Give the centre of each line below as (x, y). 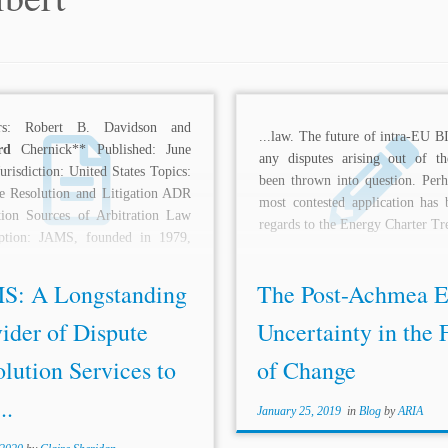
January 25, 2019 (298, 411)
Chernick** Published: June (101, 150)
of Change (306, 370)
